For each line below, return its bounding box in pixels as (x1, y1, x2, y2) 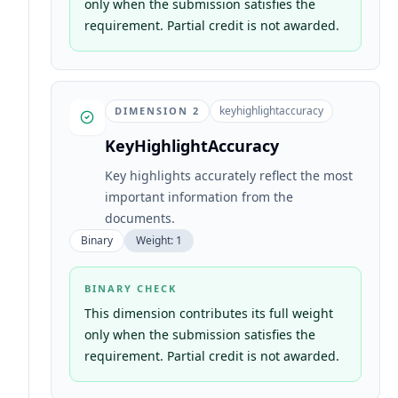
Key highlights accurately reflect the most (105, 167, 353, 184)
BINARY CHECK (84, 282, 177, 295)
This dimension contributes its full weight (84, 305, 333, 322)
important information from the (105, 188, 293, 205)
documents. (105, 210, 175, 227)
